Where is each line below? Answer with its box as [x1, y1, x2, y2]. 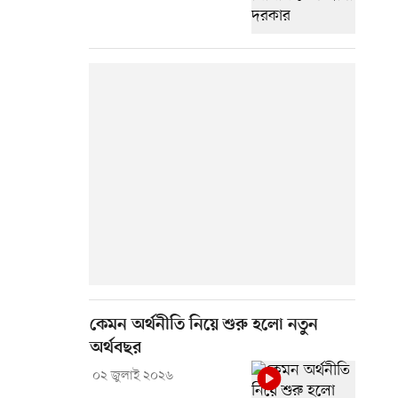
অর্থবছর [90, 338, 141, 360]
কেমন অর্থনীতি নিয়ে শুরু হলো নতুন [90, 315, 318, 337]
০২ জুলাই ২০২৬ [92, 368, 173, 386]
